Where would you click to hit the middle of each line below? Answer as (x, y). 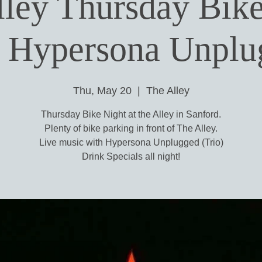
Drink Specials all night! (131, 156)
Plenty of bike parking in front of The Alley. (131, 128)
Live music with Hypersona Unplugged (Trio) (131, 142)
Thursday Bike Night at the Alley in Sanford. (131, 114)
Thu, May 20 (102, 91)
